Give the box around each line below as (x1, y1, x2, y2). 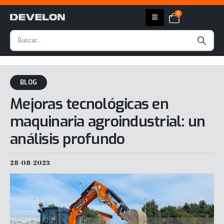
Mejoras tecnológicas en (10, 94, 168, 114)
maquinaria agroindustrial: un (10, 111, 205, 131)
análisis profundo (10, 129, 125, 149)
